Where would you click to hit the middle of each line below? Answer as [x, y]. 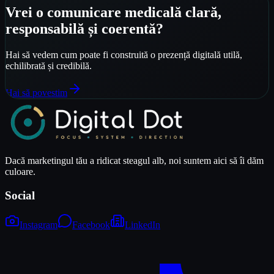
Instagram [39, 225]
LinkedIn [143, 225]
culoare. [20, 171]
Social [20, 195]
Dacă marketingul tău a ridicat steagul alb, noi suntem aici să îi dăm [134, 160]
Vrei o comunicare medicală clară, [113, 13]
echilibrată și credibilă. [49, 65]
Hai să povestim [36, 92]
